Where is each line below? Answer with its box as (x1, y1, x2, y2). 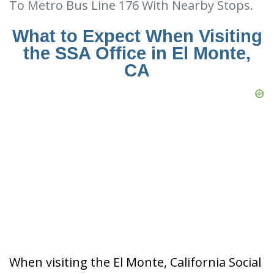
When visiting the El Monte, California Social (9, 254, 261, 271)
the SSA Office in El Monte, (23, 43, 251, 64)
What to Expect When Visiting (12, 26, 262, 46)
